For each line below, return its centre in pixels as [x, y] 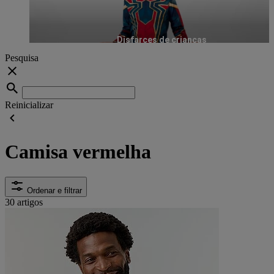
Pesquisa [22, 57]
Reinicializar [29, 105]
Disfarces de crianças [161, 39]
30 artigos [24, 202]
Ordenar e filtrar [54, 190]
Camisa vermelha [78, 152]
